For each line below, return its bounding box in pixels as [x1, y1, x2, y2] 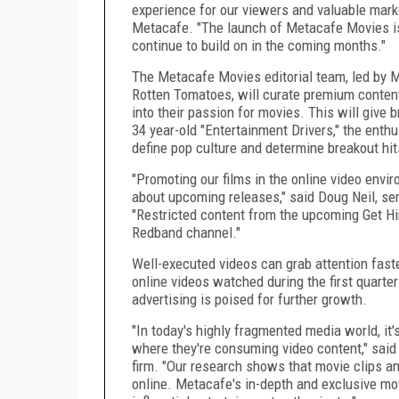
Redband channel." [132, 223, 240, 241]
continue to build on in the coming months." [132, 36, 386, 54]
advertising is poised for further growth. [132, 289, 367, 308]
